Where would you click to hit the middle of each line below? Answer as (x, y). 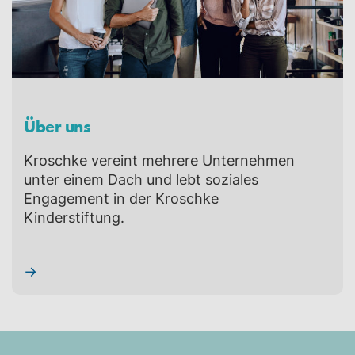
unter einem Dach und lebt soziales (141, 179)
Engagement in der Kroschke (121, 198)
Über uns (57, 125)
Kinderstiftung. (74, 217)
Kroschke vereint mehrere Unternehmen (159, 160)
